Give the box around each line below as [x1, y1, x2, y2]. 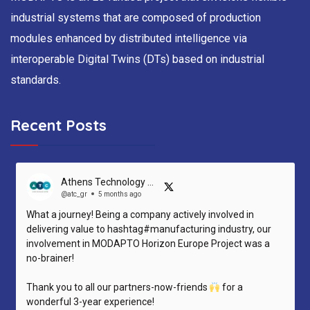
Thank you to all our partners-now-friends [26, 282, 210, 293]
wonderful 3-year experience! [26, 296, 154, 308]
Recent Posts [10, 115, 107, 135]
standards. [10, 73, 61, 86]
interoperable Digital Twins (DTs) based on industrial [10, 52, 264, 66]
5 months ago [98, 190, 141, 198]
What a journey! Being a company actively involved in [26, 209, 254, 221]
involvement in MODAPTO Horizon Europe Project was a [26, 238, 270, 250]
